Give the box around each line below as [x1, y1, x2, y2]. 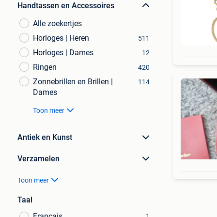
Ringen [33, 62, 57, 72]
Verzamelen [17, 154, 60, 163]
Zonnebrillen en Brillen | [33, 77, 113, 86]
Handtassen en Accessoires [17, 1, 114, 10]
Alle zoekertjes [33, 19, 82, 28]
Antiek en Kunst [17, 133, 72, 142]
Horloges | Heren [33, 33, 89, 43]
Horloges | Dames [33, 48, 93, 57]
